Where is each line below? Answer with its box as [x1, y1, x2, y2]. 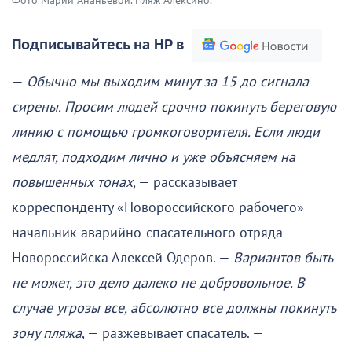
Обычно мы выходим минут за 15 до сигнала [27, 74, 309, 91]
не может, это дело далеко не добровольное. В [12, 275, 305, 292]
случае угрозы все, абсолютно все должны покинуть [12, 300, 335, 317]
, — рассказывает [133, 174, 236, 192]
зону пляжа [12, 325, 82, 343]
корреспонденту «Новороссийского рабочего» [12, 200, 304, 217]
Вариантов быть [233, 250, 332, 267]
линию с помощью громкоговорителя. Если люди [12, 124, 320, 141]
